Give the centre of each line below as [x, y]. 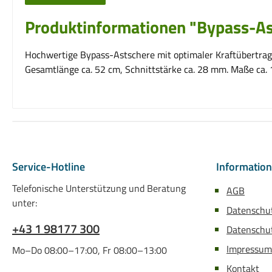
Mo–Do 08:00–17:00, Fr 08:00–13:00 [90, 250]
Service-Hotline [49, 167]
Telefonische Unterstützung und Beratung [99, 188]
